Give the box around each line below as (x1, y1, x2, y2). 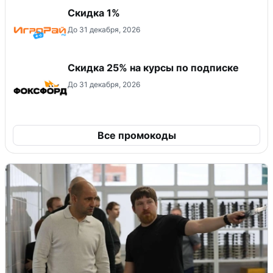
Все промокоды (97, 129, 176, 141)
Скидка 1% (68, 6, 120, 19)
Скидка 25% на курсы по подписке (68, 61, 239, 74)
